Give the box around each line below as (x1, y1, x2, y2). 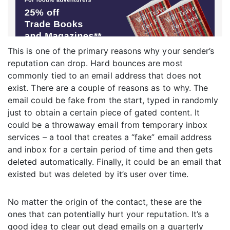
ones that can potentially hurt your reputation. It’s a (8, 209, 209, 220)
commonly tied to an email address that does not (8, 70, 202, 81)
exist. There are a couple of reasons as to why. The (8, 83, 208, 93)
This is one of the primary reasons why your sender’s (8, 46, 215, 56)
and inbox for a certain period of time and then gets (8, 144, 213, 155)
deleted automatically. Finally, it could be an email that (8, 157, 221, 167)
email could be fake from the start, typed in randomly (8, 95, 219, 106)
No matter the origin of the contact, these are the (8, 197, 202, 207)
